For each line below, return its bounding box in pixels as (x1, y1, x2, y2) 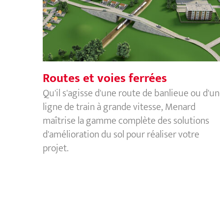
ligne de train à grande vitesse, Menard (43, 98, 195, 115)
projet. (43, 139, 69, 157)
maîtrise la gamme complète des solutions (43, 112, 209, 129)
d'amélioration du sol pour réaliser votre (43, 126, 199, 143)
